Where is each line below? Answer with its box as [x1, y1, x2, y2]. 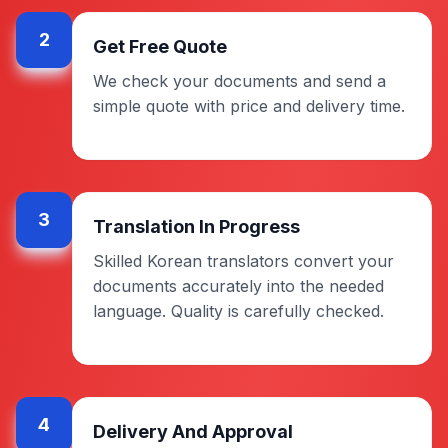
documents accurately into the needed [93, 275, 384, 296]
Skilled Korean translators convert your [93, 250, 394, 271]
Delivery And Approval [93, 420, 293, 442]
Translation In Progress [93, 215, 300, 237]
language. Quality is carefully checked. [93, 300, 384, 321]
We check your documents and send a [93, 70, 386, 91]
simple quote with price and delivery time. [93, 95, 405, 116]
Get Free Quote [93, 35, 227, 57]
